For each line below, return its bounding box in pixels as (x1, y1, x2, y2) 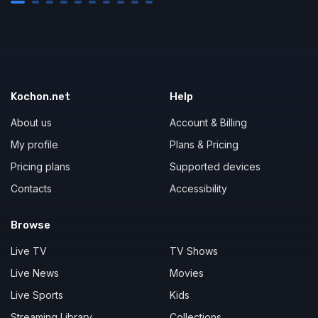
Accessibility (170, 182, 227, 194)
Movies (170, 267, 204, 279)
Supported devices (170, 160, 261, 172)
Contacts (11, 182, 52, 194)
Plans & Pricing (170, 138, 238, 150)
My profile (11, 138, 58, 150)
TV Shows (170, 245, 218, 257)
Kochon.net (11, 90, 70, 103)
